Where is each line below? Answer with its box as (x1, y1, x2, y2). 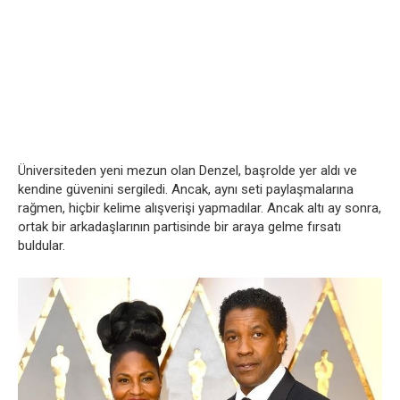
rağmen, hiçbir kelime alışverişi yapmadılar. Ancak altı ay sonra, (18, 199, 381, 216)
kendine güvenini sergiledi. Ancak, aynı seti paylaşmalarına (18, 180, 354, 197)
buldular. (18, 237, 65, 254)
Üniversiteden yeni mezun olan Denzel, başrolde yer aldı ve (18, 162, 357, 179)
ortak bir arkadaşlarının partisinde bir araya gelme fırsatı (18, 218, 341, 235)
